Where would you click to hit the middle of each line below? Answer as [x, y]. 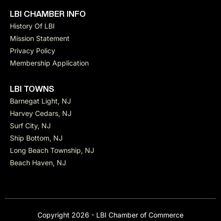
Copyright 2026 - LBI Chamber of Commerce [110, 215]
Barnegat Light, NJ [40, 101]
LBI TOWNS [32, 89]
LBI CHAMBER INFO [48, 14]
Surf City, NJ [30, 126]
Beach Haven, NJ [38, 163]
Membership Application [49, 63]
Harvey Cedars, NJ [41, 113]
